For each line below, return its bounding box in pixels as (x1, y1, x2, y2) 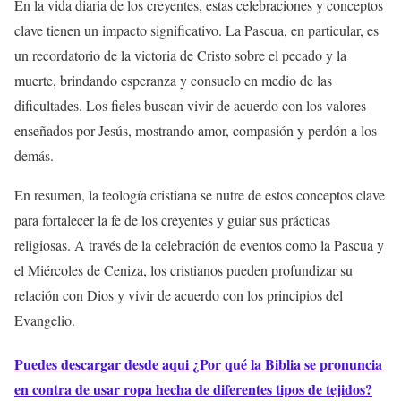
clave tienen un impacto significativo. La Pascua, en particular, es (14, 21, 379, 39)
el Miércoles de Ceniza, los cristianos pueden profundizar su (14, 260, 353, 279)
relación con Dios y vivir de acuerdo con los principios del (14, 286, 343, 304)
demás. (14, 146, 54, 165)
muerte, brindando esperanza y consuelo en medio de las (14, 71, 332, 90)
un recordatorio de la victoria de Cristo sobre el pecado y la (14, 46, 346, 64)
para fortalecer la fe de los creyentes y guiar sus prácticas (14, 210, 330, 229)
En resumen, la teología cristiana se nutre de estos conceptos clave (14, 185, 385, 204)
